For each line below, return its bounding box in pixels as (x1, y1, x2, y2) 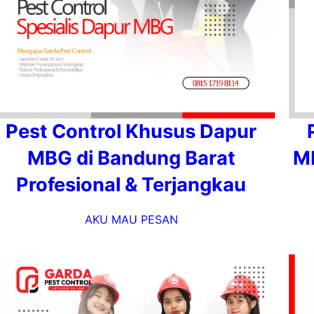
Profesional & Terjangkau (16, 173, 246, 196)
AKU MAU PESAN (84, 212, 178, 226)
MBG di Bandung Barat (27, 146, 235, 170)
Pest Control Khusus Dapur (6, 120, 257, 143)
